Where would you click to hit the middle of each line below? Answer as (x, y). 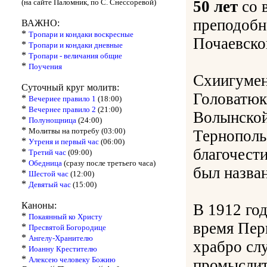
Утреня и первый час (65, 142)
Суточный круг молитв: (70, 88)
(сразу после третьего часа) (109, 163)
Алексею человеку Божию (72, 260)
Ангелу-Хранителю (61, 238)
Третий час (48, 153)
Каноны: (39, 206)
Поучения (45, 67)
